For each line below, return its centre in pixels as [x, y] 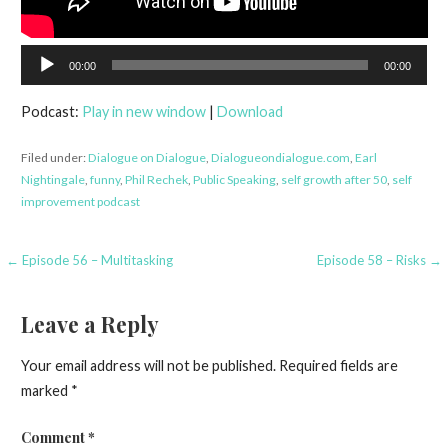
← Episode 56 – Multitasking [90, 259]
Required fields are [338, 366]
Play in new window [143, 112]
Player [40, 81]
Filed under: [54, 157]
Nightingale [52, 179]
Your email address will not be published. [148, 366]
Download [249, 112]
